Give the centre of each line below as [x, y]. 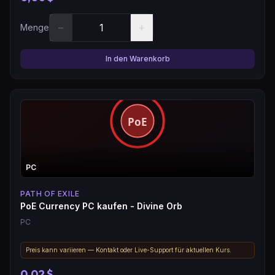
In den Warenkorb [137, 58]
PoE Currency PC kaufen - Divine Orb [101, 206]
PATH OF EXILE [50, 193]
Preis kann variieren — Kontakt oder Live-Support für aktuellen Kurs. [129, 250]
